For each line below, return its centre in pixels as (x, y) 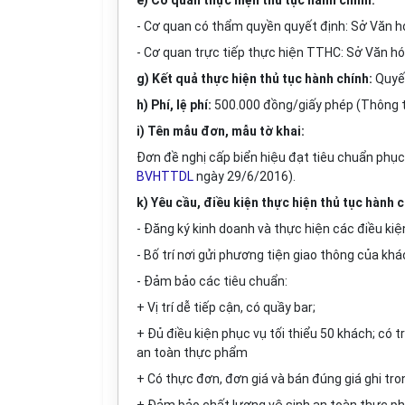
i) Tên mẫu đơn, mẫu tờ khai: (221, 131)
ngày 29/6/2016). (245, 176)
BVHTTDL (165, 176)
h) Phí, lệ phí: (174, 105)
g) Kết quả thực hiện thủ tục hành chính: (254, 79)
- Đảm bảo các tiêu (193, 281)
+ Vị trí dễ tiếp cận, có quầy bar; (226, 307)
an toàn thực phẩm (192, 353)
